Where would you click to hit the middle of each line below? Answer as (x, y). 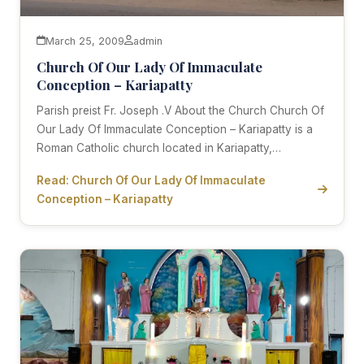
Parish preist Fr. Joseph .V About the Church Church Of (180, 110)
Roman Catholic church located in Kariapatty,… (159, 147)
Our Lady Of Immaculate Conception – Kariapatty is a (175, 129)
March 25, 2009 (85, 41)
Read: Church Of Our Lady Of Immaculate (151, 180)
